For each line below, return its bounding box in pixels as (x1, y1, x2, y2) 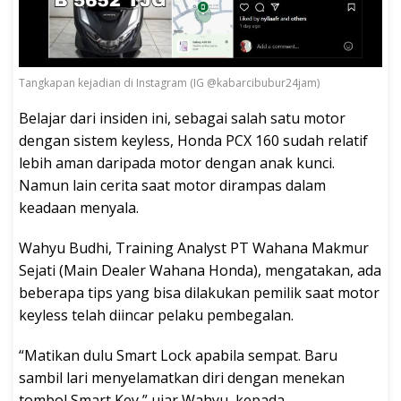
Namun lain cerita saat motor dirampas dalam (19, 175, 326, 195)
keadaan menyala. (19, 197, 139, 218)
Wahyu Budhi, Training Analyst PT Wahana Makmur (19, 237, 369, 258)
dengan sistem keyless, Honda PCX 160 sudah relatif (19, 130, 368, 150)
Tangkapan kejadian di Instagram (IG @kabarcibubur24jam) (19, 74, 320, 90)
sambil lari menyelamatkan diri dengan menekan (19, 367, 345, 388)
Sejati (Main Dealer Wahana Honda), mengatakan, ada (19, 260, 381, 280)
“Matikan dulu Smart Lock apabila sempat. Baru (19, 345, 337, 365)
